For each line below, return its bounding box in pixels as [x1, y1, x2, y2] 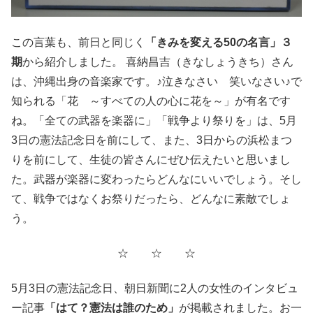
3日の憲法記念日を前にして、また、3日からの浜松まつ [11, 133, 292, 146]
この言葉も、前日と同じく [11, 36, 145, 48]
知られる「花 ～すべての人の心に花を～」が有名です [11, 94, 291, 107]
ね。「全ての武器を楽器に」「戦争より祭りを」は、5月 [11, 114, 297, 126]
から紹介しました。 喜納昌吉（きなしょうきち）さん [22, 55, 293, 68]
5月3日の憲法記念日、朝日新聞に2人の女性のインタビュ [11, 282, 298, 295]
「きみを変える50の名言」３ [145, 36, 292, 48]
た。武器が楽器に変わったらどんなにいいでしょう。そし [11, 173, 302, 185]
